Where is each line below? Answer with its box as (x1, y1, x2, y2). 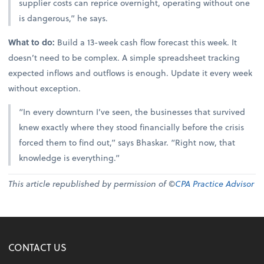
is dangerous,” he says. (19, 12, 108, 25)
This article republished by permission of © (8, 177, 176, 190)
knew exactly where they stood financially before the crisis (19, 120, 245, 133)
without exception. (8, 81, 81, 94)
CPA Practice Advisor (175, 177, 255, 190)
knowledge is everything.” (19, 151, 120, 164)
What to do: (8, 35, 55, 48)
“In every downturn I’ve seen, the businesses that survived (19, 105, 246, 118)
